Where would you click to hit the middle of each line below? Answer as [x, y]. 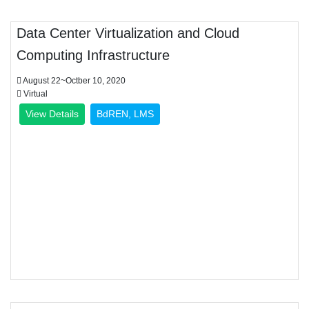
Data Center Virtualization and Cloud [128, 33]
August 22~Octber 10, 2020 [73, 81]
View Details [52, 114]
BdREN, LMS [125, 114]
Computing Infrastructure [93, 55]
